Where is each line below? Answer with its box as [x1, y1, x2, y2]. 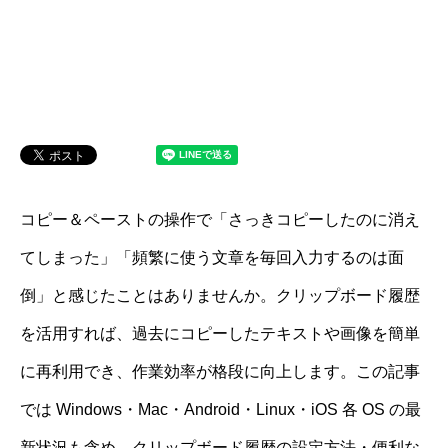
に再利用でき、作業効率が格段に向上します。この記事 [20, 363, 420, 380]
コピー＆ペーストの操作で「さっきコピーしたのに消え [20, 211, 420, 228]
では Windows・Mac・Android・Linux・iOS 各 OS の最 [20, 401, 421, 418]
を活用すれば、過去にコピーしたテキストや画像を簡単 [20, 325, 420, 342]
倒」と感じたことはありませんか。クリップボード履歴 [20, 287, 420, 304]
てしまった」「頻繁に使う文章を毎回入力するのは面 [20, 249, 404, 266]
